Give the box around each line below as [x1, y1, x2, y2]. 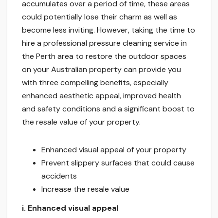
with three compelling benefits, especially [22, 77, 168, 88]
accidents [41, 170, 77, 181]
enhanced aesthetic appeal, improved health [22, 90, 181, 101]
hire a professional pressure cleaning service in [22, 37, 187, 48]
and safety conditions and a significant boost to [22, 103, 195, 114]
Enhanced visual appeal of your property [41, 144, 186, 155]
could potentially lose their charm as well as [22, 11, 177, 22]
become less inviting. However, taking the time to [22, 24, 195, 35]
